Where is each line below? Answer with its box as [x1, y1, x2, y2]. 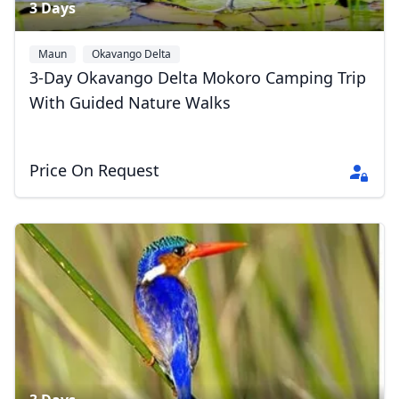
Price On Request [29, 159, 159, 181]
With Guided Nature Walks [29, 92, 231, 113]
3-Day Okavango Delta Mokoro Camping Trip [29, 67, 366, 88]
